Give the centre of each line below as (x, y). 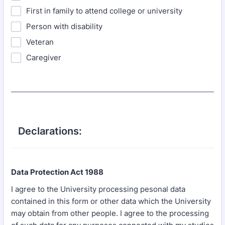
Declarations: (50, 131)
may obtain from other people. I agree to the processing (110, 213)
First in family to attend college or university (104, 11)
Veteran (40, 42)
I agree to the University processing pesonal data (98, 189)
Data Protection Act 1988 (57, 172)
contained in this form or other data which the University (111, 201)
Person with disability (64, 26)
